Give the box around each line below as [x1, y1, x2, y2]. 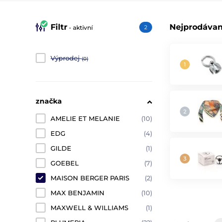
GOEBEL [51, 159, 79, 167]
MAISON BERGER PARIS [51, 174, 129, 182]
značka [36, 97, 62, 106]
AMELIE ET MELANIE [51, 114, 120, 122]
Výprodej [51, 54, 80, 62]
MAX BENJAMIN [51, 189, 105, 197]
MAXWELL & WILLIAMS [51, 204, 128, 212]
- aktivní [67, 24, 93, 31]
